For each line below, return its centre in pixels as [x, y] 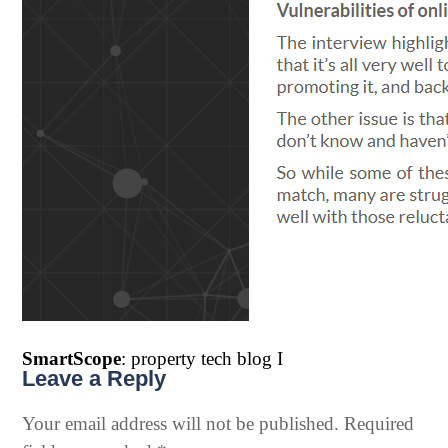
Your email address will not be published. [180, 423]
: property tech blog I [202, 358]
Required [379, 423]
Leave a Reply [94, 378]
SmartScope [71, 358]
